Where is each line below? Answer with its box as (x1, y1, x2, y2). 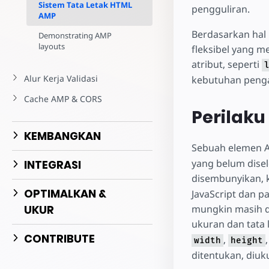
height (230, 235, 263, 246)
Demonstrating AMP (38, 30, 112, 41)
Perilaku (191, 105, 265, 130)
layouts (38, 41, 65, 52)
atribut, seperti (191, 58, 262, 71)
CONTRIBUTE (24, 231, 95, 246)
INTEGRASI (24, 157, 81, 172)
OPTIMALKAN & (24, 186, 106, 201)
